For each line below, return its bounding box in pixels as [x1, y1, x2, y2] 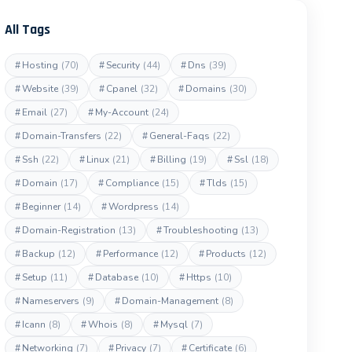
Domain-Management [122, 295, 219, 307]
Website [22, 82, 59, 95]
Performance [103, 247, 159, 260]
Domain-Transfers [22, 130, 102, 142]
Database [95, 271, 139, 284]
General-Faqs [149, 130, 211, 142]
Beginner [22, 200, 61, 213]
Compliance [105, 177, 159, 189]
